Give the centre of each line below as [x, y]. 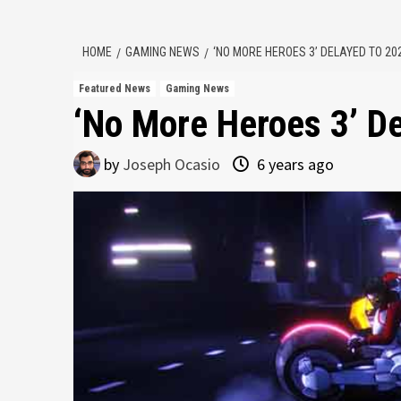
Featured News [115, 89]
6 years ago [294, 164]
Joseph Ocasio [171, 164]
